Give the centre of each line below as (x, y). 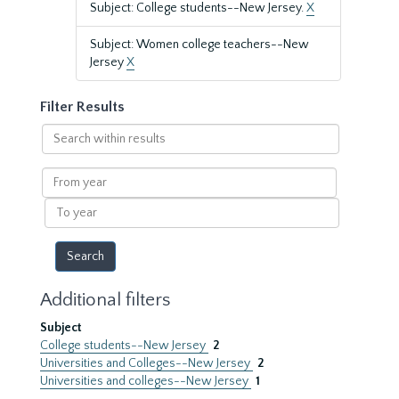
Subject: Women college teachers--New (199, 45)
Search (60, 132)
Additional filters (105, 300)
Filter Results (82, 107)
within (59, 150)
